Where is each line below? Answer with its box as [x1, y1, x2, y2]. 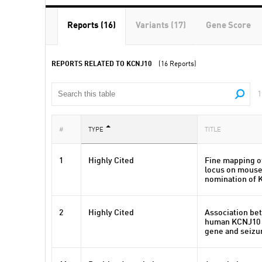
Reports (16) [67, 22, 116, 30]
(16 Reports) [158, 61, 196, 68]
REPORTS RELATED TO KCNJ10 [51, 61, 152, 68]
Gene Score [206, 22, 251, 30]
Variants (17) [136, 22, 186, 30]
